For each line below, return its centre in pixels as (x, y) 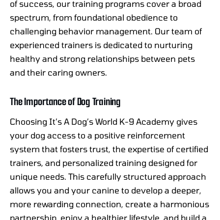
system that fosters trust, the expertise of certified (109, 149)
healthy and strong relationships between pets (102, 59)
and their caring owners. (58, 72)
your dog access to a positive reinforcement (97, 135)
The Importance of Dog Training (65, 102)
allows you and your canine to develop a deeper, (106, 190)
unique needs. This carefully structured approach (108, 177)
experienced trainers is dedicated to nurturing (101, 45)
